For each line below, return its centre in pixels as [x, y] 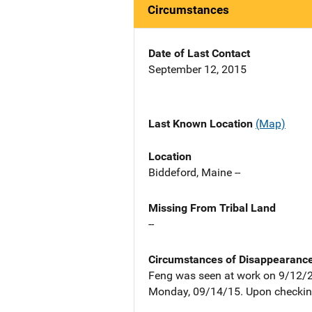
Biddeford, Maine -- [194, 172]
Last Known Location [202, 124]
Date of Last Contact [199, 54]
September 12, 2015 [197, 70]
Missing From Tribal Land [212, 208]
